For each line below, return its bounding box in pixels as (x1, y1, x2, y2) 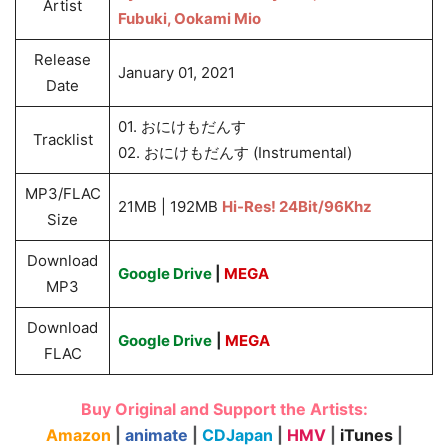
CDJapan (201, 425, 273, 445)
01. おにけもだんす (117, 117, 246, 136)
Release (34, 50, 91, 69)
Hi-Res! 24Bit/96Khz (221, 197, 372, 216)
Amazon (45, 425, 111, 445)
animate (124, 425, 188, 445)
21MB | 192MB (117, 197, 222, 216)
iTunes (339, 425, 393, 445)
